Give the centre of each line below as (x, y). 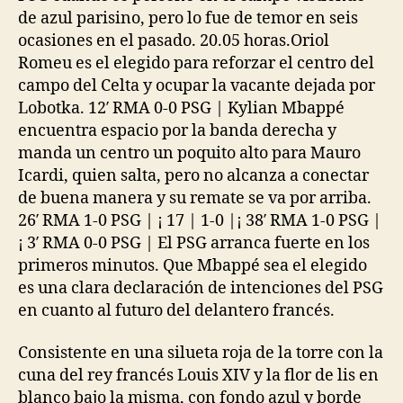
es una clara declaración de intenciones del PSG (201, 288)
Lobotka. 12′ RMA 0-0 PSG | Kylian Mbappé (181, 108)
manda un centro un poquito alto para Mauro (189, 153)
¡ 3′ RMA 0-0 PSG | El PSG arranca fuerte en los (194, 243)
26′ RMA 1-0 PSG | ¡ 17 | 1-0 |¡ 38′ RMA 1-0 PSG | (200, 220)
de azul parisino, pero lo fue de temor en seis (188, 18)
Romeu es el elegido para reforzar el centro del (196, 63)
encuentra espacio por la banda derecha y (177, 130)
